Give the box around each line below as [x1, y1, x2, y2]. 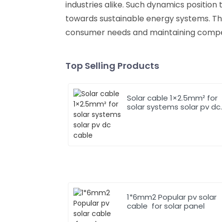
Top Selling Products [65, 59, 159, 72]
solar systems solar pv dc [127, 101, 221, 112]
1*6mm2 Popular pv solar [127, 191, 217, 202]
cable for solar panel [127, 200, 205, 211]
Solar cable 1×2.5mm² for [127, 92, 208, 103]
